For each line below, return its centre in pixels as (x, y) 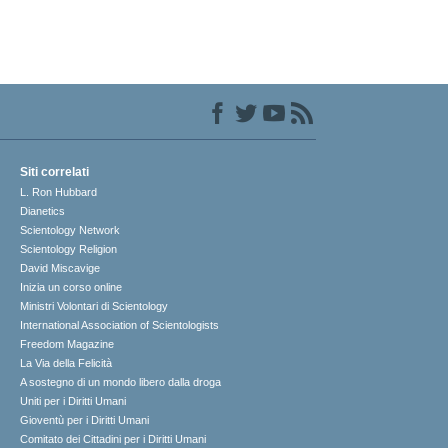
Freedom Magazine (67, 344)
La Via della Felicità (66, 363)
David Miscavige (60, 268)
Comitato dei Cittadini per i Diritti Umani (113, 439)
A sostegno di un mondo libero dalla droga (121, 382)
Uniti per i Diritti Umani (73, 401)
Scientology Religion (69, 249)
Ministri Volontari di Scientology (94, 306)
